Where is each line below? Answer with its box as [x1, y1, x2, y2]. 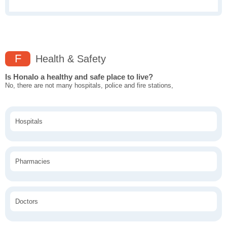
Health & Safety [32, 53, 106, 65]
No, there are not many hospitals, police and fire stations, [5, 82, 173, 90]
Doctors [15, 198, 38, 206]
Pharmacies [15, 158, 50, 166]
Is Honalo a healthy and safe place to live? [5, 72, 153, 82]
